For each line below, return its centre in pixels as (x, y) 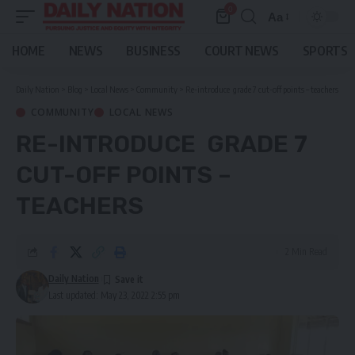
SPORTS (325, 51)
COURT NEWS (241, 51)
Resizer (288, 45)
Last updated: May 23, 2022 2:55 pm (114, 295)
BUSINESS (153, 51)
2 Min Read (306, 252)
